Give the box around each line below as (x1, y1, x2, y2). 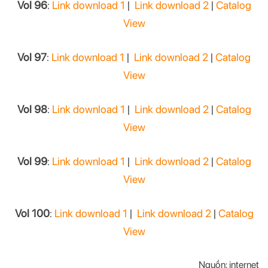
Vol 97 (17, 51, 47, 64)
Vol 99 (17, 155, 47, 168)
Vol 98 (17, 103, 47, 116)
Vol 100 (14, 207, 50, 220)
